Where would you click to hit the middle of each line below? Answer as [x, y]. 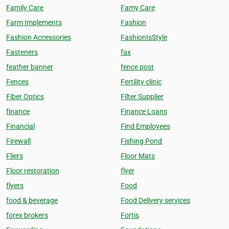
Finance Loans [144, 111]
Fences [17, 82]
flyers [15, 186]
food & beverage [32, 200]
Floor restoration [33, 171]
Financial [20, 126]
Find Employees [145, 126]
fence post [137, 67]
